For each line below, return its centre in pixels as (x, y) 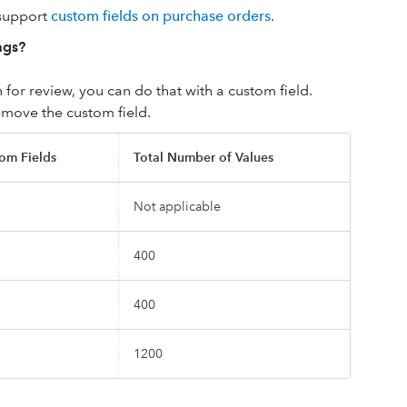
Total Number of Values (203, 157)
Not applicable (177, 206)
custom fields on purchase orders (161, 16)
